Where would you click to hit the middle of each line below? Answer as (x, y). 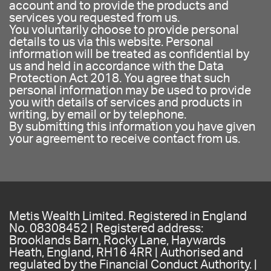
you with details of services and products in (126, 103)
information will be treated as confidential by (129, 54)
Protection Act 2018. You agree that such (119, 78)
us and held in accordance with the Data (116, 66)
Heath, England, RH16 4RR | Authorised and (126, 253)
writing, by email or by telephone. (98, 115)
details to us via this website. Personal (111, 42)
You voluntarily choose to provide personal (124, 30)
